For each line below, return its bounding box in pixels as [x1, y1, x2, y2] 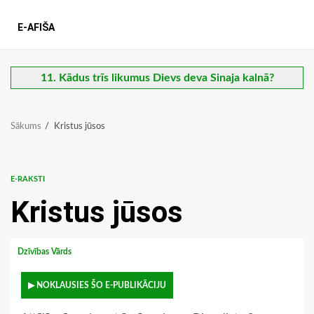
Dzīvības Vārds [18, 247, 74, 257]
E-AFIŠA [18, 22, 55, 34]
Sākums [11, 122, 41, 132]
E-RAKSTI [11, 175, 45, 184]
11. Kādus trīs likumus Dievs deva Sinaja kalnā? [40, 72, 274, 84]
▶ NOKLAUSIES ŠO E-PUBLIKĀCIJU [28, 281, 166, 290]
